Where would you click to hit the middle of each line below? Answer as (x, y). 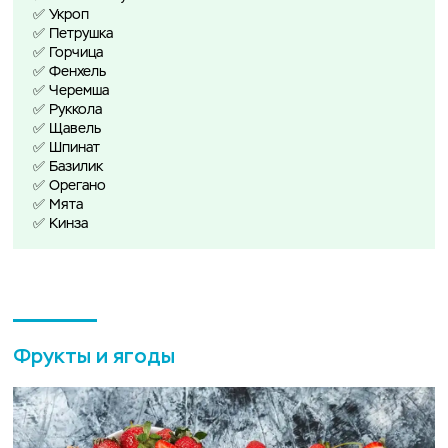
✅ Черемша (71, 91)
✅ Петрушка (73, 34)
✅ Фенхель (69, 72)
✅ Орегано (69, 186)
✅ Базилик (68, 167)
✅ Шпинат (66, 148)
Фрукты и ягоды (94, 357)
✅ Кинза (60, 224)
